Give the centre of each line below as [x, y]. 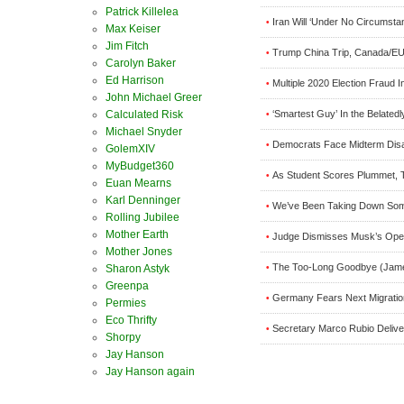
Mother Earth [137, 234]
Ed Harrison [135, 80]
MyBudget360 [140, 166]
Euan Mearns [138, 183]
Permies [126, 303]
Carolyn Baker [141, 63]
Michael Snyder [144, 132]
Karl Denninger [143, 200]
